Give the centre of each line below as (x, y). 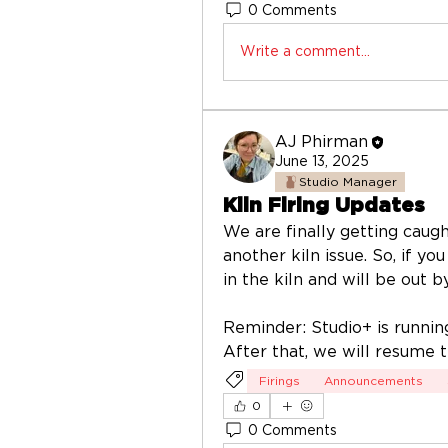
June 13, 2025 (322, 162)
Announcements (373, 381)
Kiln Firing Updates (324, 206)
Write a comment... (305, 51)
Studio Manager (348, 182)
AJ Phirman (321, 142)
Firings (279, 381)
